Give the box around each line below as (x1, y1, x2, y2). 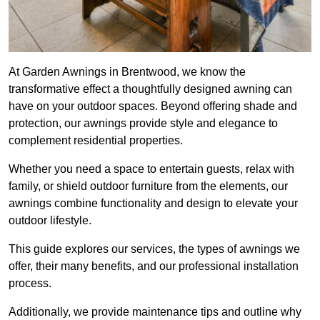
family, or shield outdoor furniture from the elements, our (9, 180, 288, 193)
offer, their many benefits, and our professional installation (9, 260, 299, 273)
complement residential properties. (9, 134, 183, 147)
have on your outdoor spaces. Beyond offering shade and (9, 100, 297, 113)
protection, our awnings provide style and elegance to (9, 117, 278, 130)
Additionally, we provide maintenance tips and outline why (9, 306, 301, 319)
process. (9, 277, 51, 290)
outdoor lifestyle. (9, 214, 91, 227)
